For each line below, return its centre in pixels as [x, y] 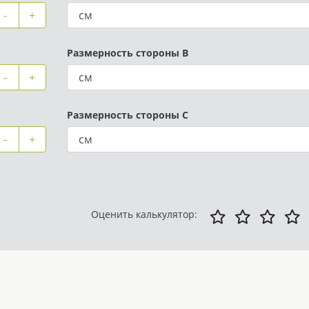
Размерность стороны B [127, 52]
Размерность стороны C [127, 114]
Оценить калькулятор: [144, 214]
